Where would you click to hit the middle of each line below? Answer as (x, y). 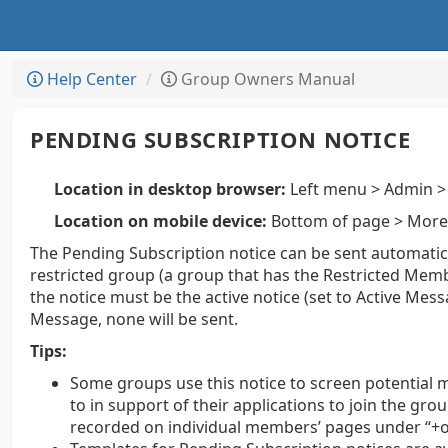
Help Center (90, 79)
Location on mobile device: (160, 221)
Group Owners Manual (266, 79)
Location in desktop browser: (170, 189)
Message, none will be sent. (134, 319)
